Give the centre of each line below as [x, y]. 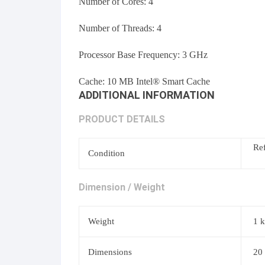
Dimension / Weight [122, 187]
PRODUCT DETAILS [122, 119]
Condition [106, 153]
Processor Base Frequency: [130, 55]
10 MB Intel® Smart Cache [159, 81]
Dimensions [110, 252]
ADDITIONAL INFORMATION [147, 95]
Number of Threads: [118, 28]
